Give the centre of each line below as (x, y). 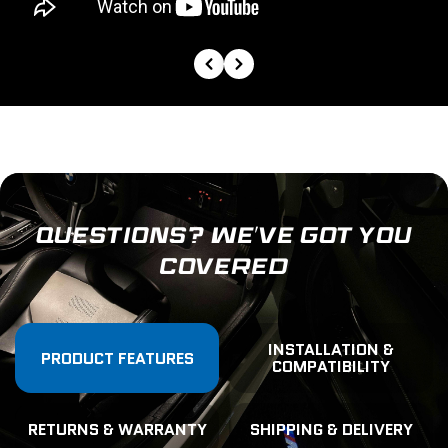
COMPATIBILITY (331, 367)
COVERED (224, 267)
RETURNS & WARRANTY (117, 430)
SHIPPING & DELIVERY (331, 430)
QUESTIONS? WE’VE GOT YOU (224, 236)
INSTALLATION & (331, 350)
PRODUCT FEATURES (117, 358)
